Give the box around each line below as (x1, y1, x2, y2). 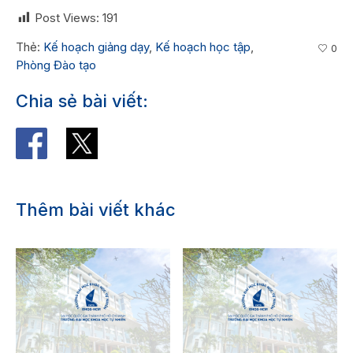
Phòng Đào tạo (16, 57, 96, 72)
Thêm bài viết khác (16, 199, 176, 220)
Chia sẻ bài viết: (16, 90, 148, 111)
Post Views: (35, 9, 99, 25)
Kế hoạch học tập (155, 39, 251, 54)
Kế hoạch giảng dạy (43, 39, 149, 54)
